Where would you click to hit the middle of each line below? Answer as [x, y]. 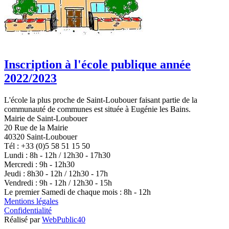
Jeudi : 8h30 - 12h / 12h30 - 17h [56, 174]
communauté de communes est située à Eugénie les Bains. [97, 109]
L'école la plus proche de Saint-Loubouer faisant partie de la [101, 100]
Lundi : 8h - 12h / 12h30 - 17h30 [57, 155]
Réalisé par [23, 220]
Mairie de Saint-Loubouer [46, 119]
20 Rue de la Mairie [36, 128]
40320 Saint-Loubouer [41, 137]
